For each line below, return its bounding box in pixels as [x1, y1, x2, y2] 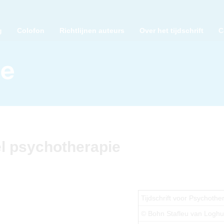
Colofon [17, 26, 44, 34]
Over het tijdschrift [139, 26, 203, 34]
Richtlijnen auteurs [59, 26, 124, 34]
